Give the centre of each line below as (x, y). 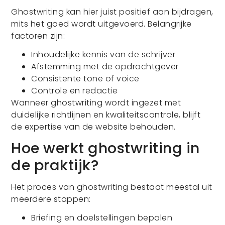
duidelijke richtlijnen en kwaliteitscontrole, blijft (106, 115)
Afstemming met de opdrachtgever (105, 67)
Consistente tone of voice (85, 79)
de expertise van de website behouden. (93, 127)
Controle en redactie (75, 91)
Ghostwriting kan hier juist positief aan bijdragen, (112, 12)
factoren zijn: (38, 36)
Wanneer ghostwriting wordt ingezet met (96, 103)
